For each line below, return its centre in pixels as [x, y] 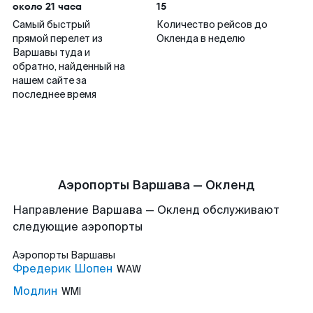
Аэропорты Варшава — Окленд [156, 185]
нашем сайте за [50, 80]
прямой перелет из [58, 38]
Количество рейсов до [212, 24]
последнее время [54, 94]
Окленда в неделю [201, 38]
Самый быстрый [51, 24]
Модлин [35, 291]
